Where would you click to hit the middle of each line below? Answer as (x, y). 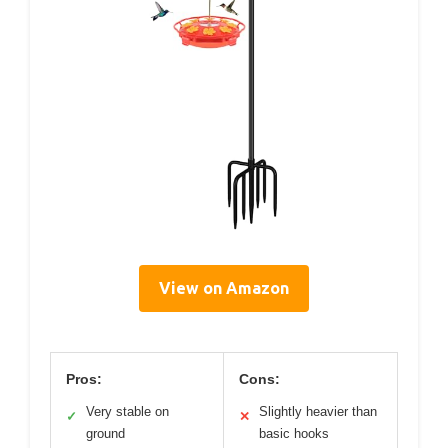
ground (105, 433)
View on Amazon (224, 287)
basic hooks (294, 433)
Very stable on (127, 411)
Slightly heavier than (318, 411)
